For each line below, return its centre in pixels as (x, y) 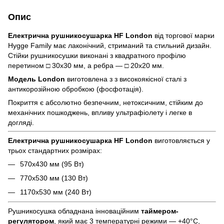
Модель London (37, 79)
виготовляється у (181, 140)
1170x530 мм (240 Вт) (56, 192)
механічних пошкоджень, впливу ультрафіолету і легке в (100, 112)
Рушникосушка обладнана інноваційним (74, 211)
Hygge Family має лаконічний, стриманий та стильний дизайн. (110, 45)
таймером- (160, 211)
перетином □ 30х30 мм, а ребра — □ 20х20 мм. (86, 65)
